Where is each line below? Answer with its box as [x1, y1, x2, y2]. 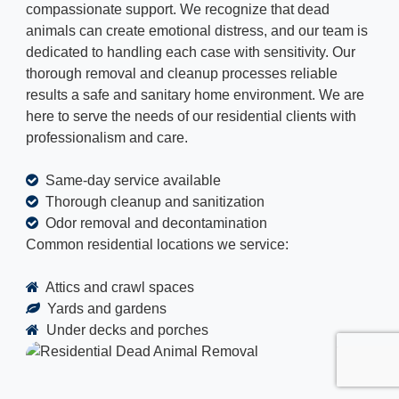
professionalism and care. [26, 130, 188, 146]
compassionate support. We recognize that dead [26, 2, 330, 18]
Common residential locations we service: [26, 237, 289, 253]
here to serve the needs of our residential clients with [26, 109, 356, 125]
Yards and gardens [44, 301, 167, 317]
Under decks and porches [43, 322, 208, 338]
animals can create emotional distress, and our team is [26, 23, 368, 39]
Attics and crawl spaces [43, 280, 194, 296]
